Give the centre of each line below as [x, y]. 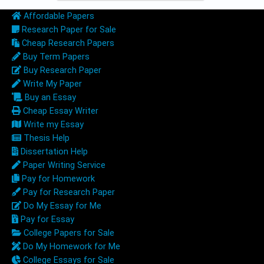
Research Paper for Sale [67, 29]
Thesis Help [46, 138]
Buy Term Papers [55, 57]
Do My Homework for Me [70, 246]
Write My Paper [51, 84]
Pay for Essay [46, 219]
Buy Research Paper [62, 70]
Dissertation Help [53, 151]
